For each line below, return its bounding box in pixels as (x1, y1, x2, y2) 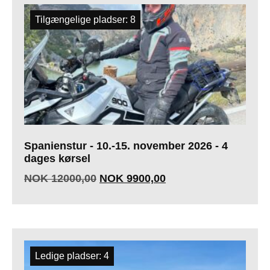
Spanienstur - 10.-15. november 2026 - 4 (24, 140, 228, 152)
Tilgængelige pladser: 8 (35, 14, 136, 25)
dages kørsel (24, 152, 90, 165)
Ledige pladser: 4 (35, 251, 109, 262)
